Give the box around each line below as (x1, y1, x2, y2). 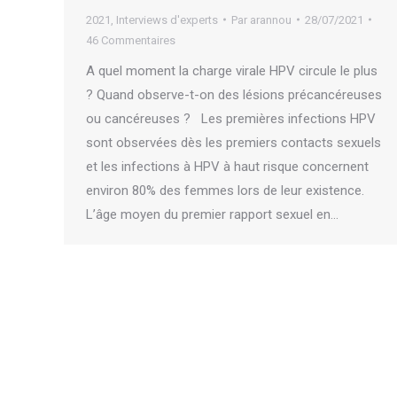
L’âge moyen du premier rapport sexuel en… (86, 206, 339, 222)
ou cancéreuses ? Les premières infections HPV (86, 110, 376, 127)
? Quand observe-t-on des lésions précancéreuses (86, 86, 382, 103)
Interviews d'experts (116, 12, 218, 27)
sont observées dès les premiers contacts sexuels (86, 134, 381, 151)
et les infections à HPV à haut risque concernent (86, 158, 369, 175)
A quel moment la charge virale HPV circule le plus (86, 62, 378, 79)
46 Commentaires (86, 33, 175, 47)
